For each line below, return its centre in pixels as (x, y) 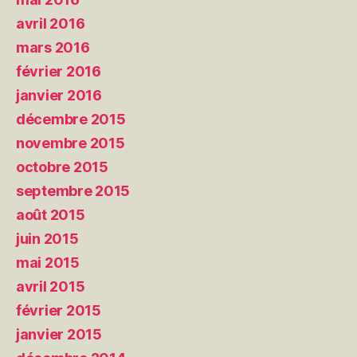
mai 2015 (48, 263)
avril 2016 (51, 24)
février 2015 (59, 311)
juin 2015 (47, 239)
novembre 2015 (71, 143)
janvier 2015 (59, 335)
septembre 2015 (73, 191)
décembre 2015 (71, 120)
